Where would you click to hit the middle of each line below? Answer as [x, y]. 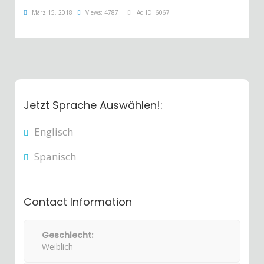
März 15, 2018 [52, 12]
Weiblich [57, 247]
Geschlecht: [67, 235]
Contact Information [78, 202]
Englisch [54, 132]
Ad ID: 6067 [153, 12]
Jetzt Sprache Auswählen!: [93, 105]
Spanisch [55, 156]
